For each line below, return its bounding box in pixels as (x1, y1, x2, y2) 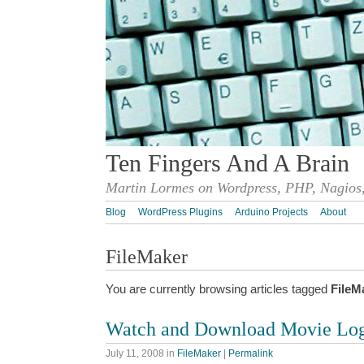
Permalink (228, 347, 273, 359)
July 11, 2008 (106, 347, 164, 359)
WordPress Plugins (138, 206, 223, 219)
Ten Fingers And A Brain (106, 149, 349, 177)
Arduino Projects (235, 206, 308, 219)
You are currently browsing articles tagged (106, 282, 331, 297)
